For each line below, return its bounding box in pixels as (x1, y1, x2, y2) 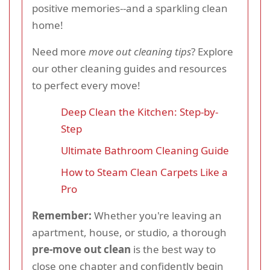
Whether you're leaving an (92, 208, 222, 222)
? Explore (191, 44, 233, 58)
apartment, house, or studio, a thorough (32, 225, 227, 239)
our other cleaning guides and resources (32, 61, 227, 75)
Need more (32, 44, 89, 58)
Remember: (32, 208, 92, 222)
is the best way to (131, 242, 216, 256)
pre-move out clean (32, 242, 131, 256)
